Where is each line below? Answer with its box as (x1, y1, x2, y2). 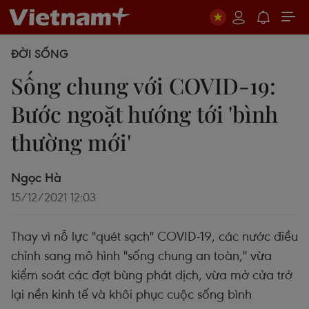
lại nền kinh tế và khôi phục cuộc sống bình (11, 285, 252, 302)
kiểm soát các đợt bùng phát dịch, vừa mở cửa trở (11, 266, 292, 283)
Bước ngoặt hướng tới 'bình (11, 99, 278, 128)
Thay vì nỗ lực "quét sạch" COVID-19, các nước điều (11, 227, 298, 244)
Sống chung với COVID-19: (11, 70, 276, 100)
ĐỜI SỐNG (11, 46, 68, 61)
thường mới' (11, 127, 131, 157)
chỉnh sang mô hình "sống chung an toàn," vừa (11, 246, 272, 263)
